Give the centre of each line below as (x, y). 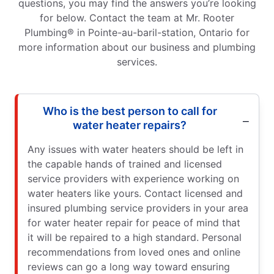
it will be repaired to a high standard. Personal (135, 237)
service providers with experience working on (133, 178)
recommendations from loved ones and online (134, 252)
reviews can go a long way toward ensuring (129, 266)
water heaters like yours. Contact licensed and (135, 193)
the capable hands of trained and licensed (125, 164)
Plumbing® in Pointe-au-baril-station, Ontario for (137, 32)
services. (137, 61)
